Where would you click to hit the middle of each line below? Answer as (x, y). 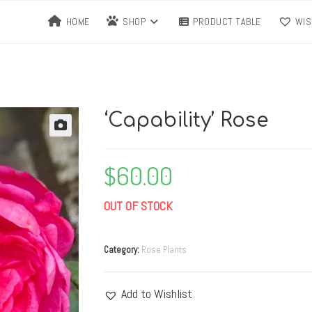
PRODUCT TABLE (227, 22)
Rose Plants (164, 250)
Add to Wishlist (156, 294)
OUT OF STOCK (138, 206)
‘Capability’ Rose (186, 120)
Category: (122, 250)
